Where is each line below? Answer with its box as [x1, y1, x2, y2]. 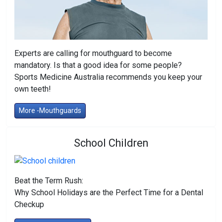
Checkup [14, 200, 44, 210]
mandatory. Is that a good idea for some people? [14, 60, 182, 70]
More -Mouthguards [19, 106, 81, 114]
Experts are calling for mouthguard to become [14, 48, 172, 58]
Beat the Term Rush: [14, 176, 83, 186]
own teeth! [14, 84, 51, 94]
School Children [74, 136, 148, 149]
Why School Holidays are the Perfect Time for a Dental [14, 188, 203, 198]
